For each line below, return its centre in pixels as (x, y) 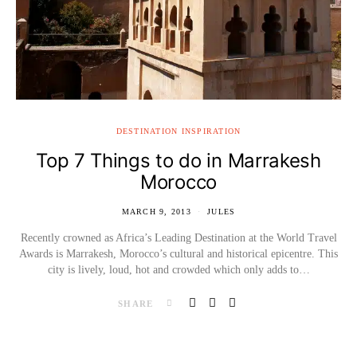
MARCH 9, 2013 (156, 211)
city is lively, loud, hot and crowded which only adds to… (178, 269)
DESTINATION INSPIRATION (178, 131)
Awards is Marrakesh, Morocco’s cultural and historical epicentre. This (178, 253)
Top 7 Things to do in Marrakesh (178, 160)
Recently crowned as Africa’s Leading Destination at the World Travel (178, 237)
